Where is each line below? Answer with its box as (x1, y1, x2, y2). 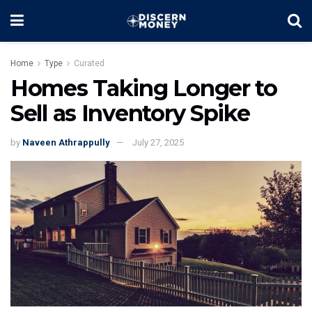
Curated (74, 58, 104, 68)
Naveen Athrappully (22, 136, 110, 148)
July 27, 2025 (132, 136, 184, 148)
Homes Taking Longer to (10, 75, 277, 102)
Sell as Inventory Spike (10, 100, 250, 127)
